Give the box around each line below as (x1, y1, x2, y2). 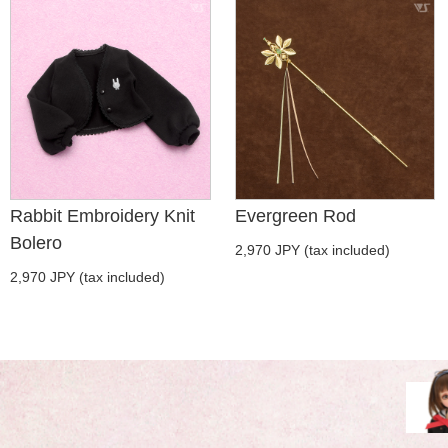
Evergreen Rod (234, 206, 356, 227)
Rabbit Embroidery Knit (10, 206, 195, 227)
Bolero (10, 233, 62, 254)
